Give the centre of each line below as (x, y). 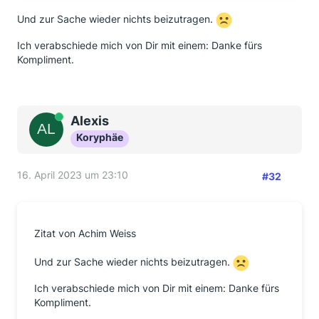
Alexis (90, 121)
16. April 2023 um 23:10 (73, 175)
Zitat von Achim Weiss (85, 233)
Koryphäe (100, 137)
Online (59, 118)
